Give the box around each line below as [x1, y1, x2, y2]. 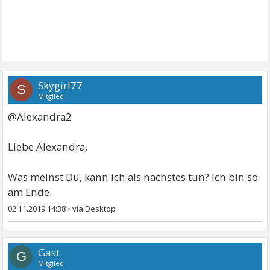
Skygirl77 [38, 78, 83, 93]
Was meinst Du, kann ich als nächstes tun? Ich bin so [8, 170, 259, 184]
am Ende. [8, 185, 52, 199]
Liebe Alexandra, [8, 140, 88, 154]
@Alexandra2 [8, 110, 72, 124]
